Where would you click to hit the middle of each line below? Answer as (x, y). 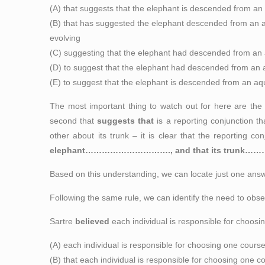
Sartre (63, 222)
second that (74, 121)
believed (93, 222)
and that (192, 151)
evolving (65, 38)
